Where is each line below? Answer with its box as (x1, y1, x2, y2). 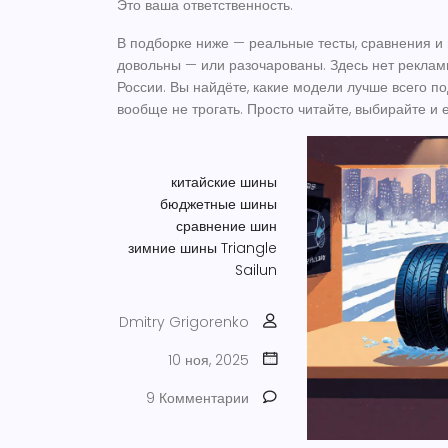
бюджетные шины (160, 194, 277, 214)
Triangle (221, 238, 277, 258)
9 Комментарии (146, 388, 249, 408)
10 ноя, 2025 (168, 350, 249, 370)
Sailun (235, 260, 277, 280)
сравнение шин (176, 216, 277, 236)
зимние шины (128, 238, 217, 258)
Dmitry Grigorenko (119, 312, 249, 332)
